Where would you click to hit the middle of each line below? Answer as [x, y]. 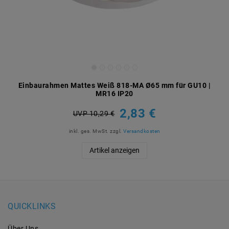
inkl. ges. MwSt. [89, 131]
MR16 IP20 [114, 94]
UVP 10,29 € [94, 113]
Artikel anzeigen [114, 151]
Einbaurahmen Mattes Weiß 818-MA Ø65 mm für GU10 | [114, 86]
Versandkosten [142, 131]
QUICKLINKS [32, 207]
